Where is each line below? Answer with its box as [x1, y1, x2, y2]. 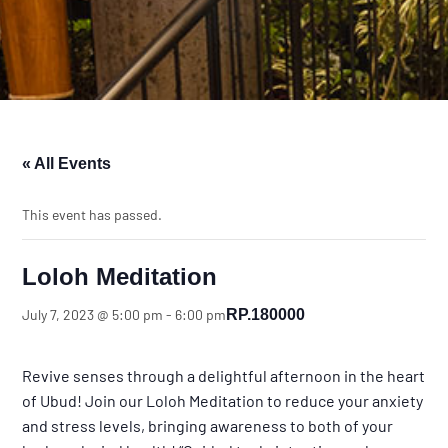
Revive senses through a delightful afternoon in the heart [22, 366, 426, 385]
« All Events [22, 155, 112, 172]
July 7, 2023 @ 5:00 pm [22, 306, 164, 323]
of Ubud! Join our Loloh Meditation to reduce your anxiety [22, 391, 424, 410]
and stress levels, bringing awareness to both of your [22, 416, 394, 435]
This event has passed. [22, 206, 163, 223]
